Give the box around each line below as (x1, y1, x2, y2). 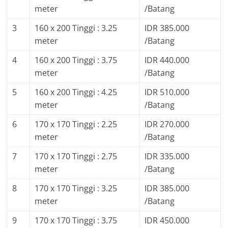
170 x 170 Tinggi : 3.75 (35, 215, 118, 226)
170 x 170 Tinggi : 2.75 (35, 151, 118, 162)
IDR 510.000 (145, 87, 190, 98)
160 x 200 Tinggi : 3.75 (35, 54, 118, 66)
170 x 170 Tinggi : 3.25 (35, 183, 118, 194)
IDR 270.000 (145, 119, 190, 130)
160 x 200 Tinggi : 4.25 (35, 87, 118, 98)
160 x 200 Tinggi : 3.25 (35, 22, 118, 34)
